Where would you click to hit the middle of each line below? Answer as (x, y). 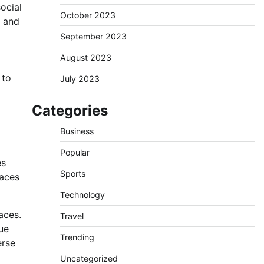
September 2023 (93, 36)
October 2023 (88, 15)
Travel (72, 216)
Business (77, 131)
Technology (82, 195)
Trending (77, 237)
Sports (72, 174)
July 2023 (80, 79)
